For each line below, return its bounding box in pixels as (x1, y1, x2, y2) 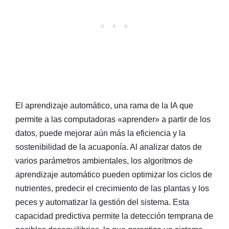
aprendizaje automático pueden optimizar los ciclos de (15, 170, 212, 179)
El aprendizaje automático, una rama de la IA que (15, 101, 193, 110)
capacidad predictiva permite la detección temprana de (15, 211, 213, 220)
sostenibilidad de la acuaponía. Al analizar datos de (15, 142, 202, 151)
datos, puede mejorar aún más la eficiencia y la (15, 128, 186, 138)
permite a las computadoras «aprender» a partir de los (15, 114, 211, 124)
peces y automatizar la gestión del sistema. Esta (15, 197, 189, 207)
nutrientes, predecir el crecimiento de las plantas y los (15, 184, 209, 193)
